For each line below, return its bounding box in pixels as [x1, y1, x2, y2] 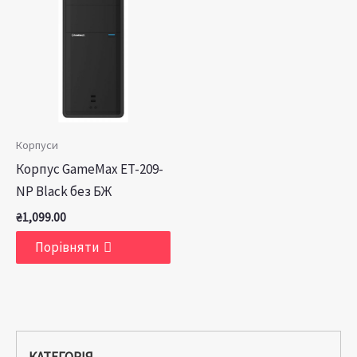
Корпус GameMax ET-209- [16, 159, 163, 178]
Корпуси [16, 137, 58, 152]
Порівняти [35, 238, 100, 257]
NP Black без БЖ [16, 182, 112, 200]
